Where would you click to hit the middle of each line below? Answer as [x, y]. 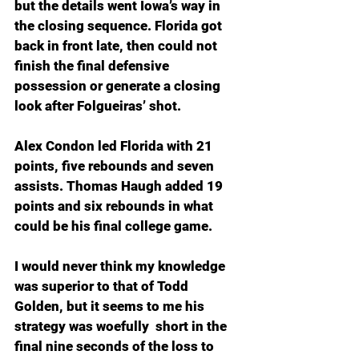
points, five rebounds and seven [116, 166]
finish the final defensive [93, 66]
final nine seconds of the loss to [116, 346]
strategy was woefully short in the [122, 326]
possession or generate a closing [119, 86]
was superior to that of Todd [103, 286]
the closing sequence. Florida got [120, 26]
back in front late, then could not [117, 46]
